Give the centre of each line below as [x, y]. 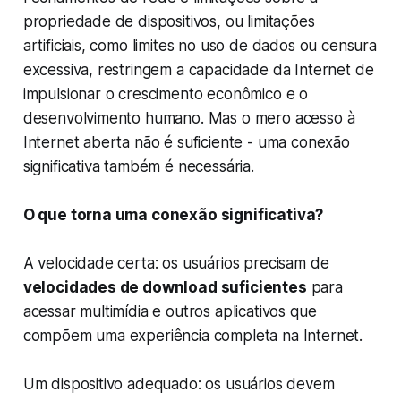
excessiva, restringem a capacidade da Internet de [198, 70]
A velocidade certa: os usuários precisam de [176, 264]
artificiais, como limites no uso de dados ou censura [200, 46]
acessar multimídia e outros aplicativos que [170, 312]
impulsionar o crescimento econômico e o [166, 94]
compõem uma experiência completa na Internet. [193, 336]
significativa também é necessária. [138, 167]
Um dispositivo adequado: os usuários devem [179, 384]
